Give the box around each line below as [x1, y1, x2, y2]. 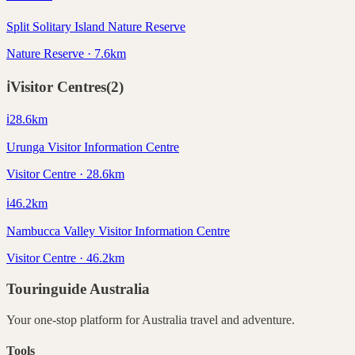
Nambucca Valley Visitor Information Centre [6, 224, 230, 239]
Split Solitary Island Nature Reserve [6, 20, 185, 34]
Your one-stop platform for [6, 312, 142, 326]
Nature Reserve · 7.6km [6, 47, 126, 61]
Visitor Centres [10, 78, 106, 95]
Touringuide [6, 281, 90, 298]
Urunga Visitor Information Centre [6, 140, 179, 155]
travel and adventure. [187, 312, 295, 326]
